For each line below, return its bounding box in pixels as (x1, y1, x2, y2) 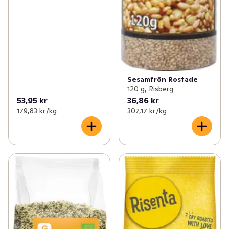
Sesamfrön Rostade (127, 75, 198, 84)
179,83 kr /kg (17, 106, 57, 116)
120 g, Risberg (127, 84, 173, 94)
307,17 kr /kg (127, 106, 167, 116)
